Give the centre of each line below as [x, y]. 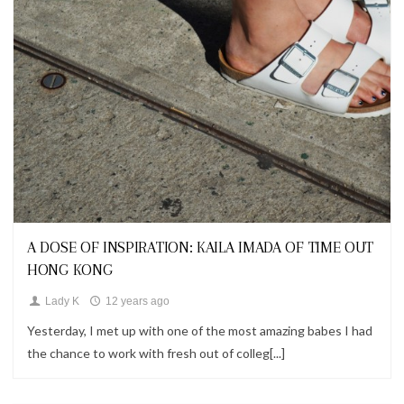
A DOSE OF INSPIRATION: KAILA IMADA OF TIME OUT [200, 247]
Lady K [60, 301]
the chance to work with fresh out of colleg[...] [156, 353]
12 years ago [136, 301]
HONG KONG [70, 270]
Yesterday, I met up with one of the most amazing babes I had [200, 331]
